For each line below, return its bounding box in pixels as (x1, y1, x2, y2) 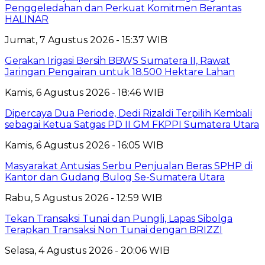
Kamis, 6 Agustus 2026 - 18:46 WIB (5, 86, 164, 98)
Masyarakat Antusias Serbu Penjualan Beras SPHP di (5, 160, 253, 172)
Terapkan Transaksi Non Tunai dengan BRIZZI (5, 224, 222, 235)
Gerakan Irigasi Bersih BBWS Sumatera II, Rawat (5, 54, 230, 66)
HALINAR (5, 13, 49, 25)
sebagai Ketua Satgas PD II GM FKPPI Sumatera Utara (5, 118, 259, 130)
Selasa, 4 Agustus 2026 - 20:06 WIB (5, 244, 170, 256)
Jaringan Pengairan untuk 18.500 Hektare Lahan (5, 66, 235, 77)
